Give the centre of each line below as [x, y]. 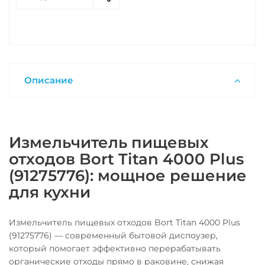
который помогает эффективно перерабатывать [115, 248]
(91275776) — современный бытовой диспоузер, [113, 235]
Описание [49, 80]
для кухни [50, 192]
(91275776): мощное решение [128, 176]
